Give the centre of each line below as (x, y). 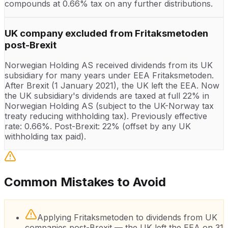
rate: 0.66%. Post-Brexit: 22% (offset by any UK (98, 126)
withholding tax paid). (45, 137)
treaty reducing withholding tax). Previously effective (106, 116)
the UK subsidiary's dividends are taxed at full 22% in (107, 96)
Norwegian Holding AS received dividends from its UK (109, 65)
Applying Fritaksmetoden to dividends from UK (127, 218)
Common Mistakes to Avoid (85, 182)
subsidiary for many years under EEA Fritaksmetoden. (109, 76)
